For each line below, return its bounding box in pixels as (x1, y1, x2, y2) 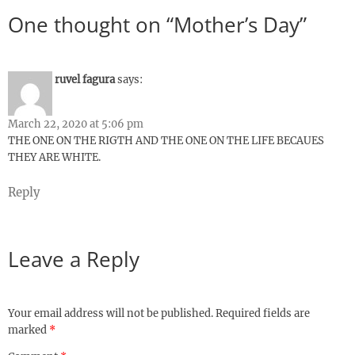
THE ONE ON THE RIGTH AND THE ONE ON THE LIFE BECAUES (8, 133, 324, 147)
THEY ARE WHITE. (8, 150, 101, 164)
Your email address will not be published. (8, 307, 213, 321)
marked (8, 323, 49, 338)
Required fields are (216, 307, 310, 321)
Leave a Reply (8, 244, 139, 273)
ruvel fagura (55, 72, 115, 86)
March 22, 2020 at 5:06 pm (8, 116, 143, 131)
